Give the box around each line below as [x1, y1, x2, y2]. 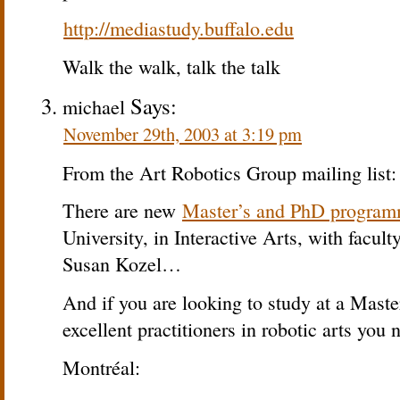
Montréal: [62, 354, 140, 381]
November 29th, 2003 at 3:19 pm [63, 121, 302, 146]
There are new [62, 197, 181, 224]
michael [62, 93, 125, 120]
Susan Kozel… [62, 251, 181, 278]
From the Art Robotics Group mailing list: [62, 159, 396, 186]
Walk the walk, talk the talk [62, 53, 280, 79]
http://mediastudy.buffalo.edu [63, 14, 294, 41]
